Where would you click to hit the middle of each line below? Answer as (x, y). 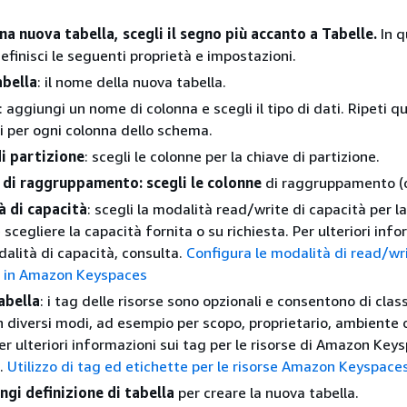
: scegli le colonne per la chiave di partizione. (232, 157)
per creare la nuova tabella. (267, 393)
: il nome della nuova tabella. (132, 82)
